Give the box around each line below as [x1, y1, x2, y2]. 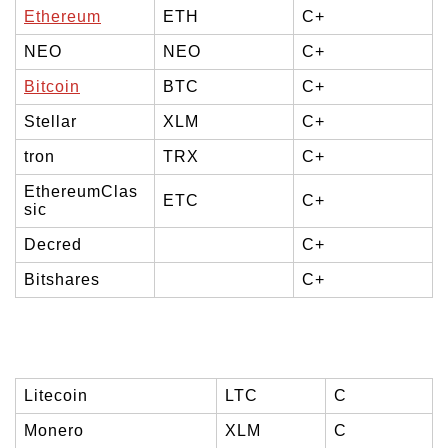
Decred [24, 236, 82, 254]
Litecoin [24, 387, 88, 405]
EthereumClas [24, 183, 138, 201]
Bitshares [24, 271, 100, 289]
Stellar [24, 113, 77, 131]
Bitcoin [24, 78, 80, 96]
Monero [24, 422, 84, 440]
